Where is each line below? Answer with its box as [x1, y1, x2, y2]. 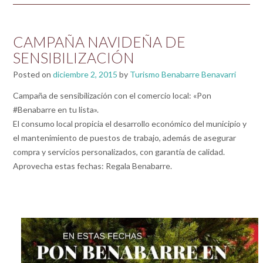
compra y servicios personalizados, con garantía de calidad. [13, 147, 225, 157]
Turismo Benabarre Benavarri [130, 69, 236, 80]
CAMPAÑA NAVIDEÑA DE [13, 33, 186, 51]
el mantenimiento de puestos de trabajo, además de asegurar [13, 133, 236, 143]
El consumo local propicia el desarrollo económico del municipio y [13, 119, 247, 129]
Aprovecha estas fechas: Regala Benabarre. [13, 161, 172, 171]
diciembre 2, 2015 [53, 69, 117, 80]
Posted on [13, 69, 53, 80]
